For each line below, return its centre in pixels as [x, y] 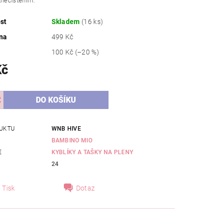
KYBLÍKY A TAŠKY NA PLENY [92, 152]
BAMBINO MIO [72, 141]
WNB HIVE [66, 129]
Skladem [67, 22]
